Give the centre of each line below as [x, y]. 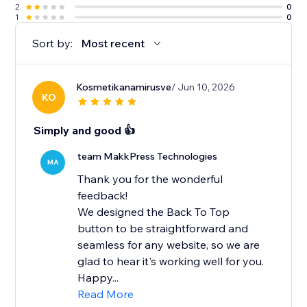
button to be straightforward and [163, 229]
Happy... [98, 278]
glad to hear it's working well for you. [171, 261]
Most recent [113, 44]
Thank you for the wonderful [150, 179]
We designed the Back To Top [154, 212]
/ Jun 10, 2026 [204, 87]
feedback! [103, 196]
